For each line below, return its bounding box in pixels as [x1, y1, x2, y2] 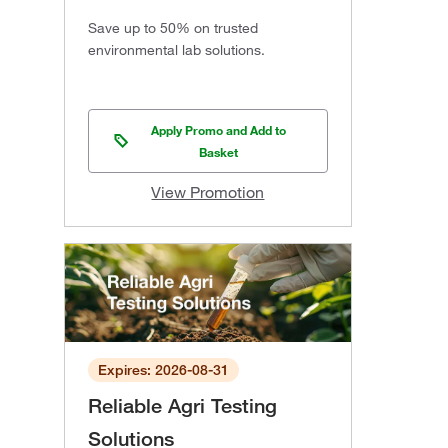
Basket [199, 144, 239, 161]
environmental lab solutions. [88, 41, 265, 60]
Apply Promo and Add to [151, 122, 287, 139]
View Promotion [151, 182, 265, 203]
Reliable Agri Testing [88, 394, 277, 419]
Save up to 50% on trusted [88, 19, 258, 38]
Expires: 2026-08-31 [98, 361, 229, 380]
